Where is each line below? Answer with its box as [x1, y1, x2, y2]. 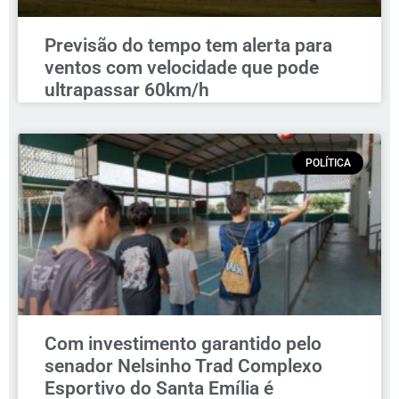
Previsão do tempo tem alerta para [45, 34, 332, 56]
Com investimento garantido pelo [45, 332, 322, 354]
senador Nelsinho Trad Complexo [45, 354, 322, 377]
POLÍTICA [305, 156, 351, 169]
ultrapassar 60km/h [45, 78, 209, 101]
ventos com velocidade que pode [45, 56, 319, 78]
